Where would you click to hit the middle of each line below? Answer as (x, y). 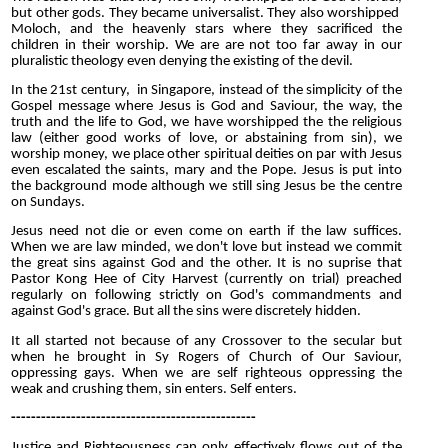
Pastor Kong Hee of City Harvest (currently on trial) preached (206, 280)
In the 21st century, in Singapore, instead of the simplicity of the (206, 90)
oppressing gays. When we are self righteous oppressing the (206, 373)
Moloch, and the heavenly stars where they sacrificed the (206, 29)
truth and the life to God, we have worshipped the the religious (206, 122)
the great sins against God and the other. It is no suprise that (206, 264)
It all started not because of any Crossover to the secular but (206, 341)
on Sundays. (48, 202)
